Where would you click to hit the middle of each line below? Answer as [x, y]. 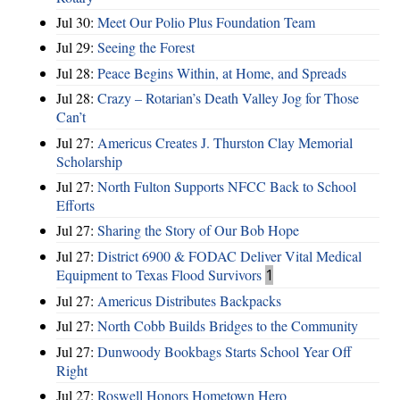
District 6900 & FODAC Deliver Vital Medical [229, 255]
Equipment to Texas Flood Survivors [159, 274]
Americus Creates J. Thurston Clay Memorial [225, 142]
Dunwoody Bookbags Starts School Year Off [225, 351]
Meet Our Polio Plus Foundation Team [206, 22]
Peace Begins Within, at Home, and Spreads [222, 72]
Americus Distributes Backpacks [189, 301]
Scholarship [89, 161]
